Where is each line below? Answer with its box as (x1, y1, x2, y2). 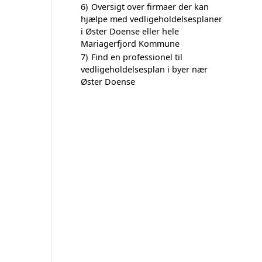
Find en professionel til (91, 51, 182, 63)
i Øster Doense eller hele (81, 26, 179, 37)
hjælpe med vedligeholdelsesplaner (81, 13, 222, 25)
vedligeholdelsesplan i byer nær (81, 64, 208, 75)
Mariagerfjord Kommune (81, 38, 180, 49)
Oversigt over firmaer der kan (91, 1, 209, 12)
